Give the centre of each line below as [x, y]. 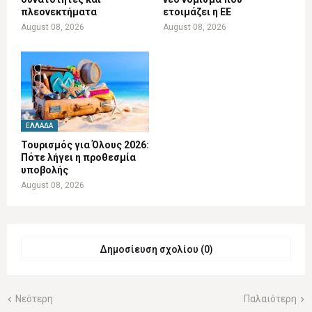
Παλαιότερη [270, 299]
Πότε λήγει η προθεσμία [78, 158]
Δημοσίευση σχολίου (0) [156, 250]
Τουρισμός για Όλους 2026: [85, 145]
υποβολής [45, 170]
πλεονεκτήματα [59, 12]
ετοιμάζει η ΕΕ [197, 12]
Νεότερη [34, 299]
